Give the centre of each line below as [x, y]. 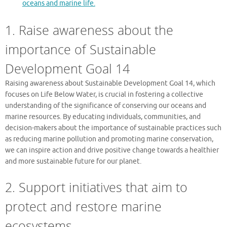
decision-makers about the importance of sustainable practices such [113, 128]
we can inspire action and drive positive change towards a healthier [112, 150]
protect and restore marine [83, 206]
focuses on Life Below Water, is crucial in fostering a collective [104, 95]
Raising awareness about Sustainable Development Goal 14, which [110, 84]
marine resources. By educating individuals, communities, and [103, 117]
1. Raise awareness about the [89, 30]
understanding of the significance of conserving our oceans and [106, 106]
